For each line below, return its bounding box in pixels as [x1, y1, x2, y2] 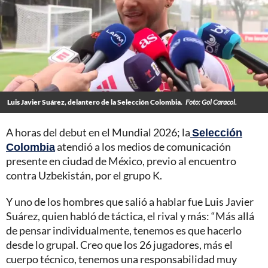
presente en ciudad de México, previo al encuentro [6, 154, 236, 167]
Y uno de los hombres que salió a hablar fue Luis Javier [6, 194, 254, 208]
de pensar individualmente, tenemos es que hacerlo [6, 223, 242, 237]
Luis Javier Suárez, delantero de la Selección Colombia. [7, 97, 182, 106]
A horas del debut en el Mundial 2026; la [6, 125, 190, 139]
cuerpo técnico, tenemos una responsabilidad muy [6, 252, 237, 266]
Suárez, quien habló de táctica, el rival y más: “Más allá [6, 209, 254, 223]
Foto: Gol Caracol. [185, 97, 237, 106]
